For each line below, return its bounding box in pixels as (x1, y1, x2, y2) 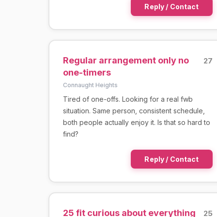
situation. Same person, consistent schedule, (62, 106, 205, 115)
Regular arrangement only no (62, 55, 189, 65)
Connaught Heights (62, 81, 118, 89)
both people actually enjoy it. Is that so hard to (62, 118, 210, 126)
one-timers (62, 67, 111, 77)
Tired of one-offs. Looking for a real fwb (62, 94, 193, 103)
